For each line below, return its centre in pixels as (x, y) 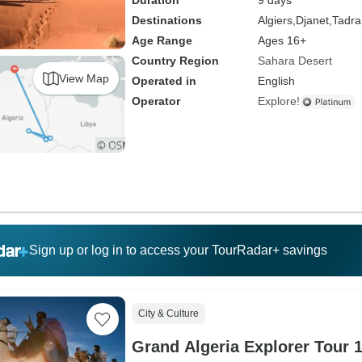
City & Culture (168, 314)
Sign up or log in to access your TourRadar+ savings (178, 250)
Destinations (166, 20)
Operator (156, 101)
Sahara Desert (295, 61)
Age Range (162, 40)
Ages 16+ (282, 40)
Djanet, (314, 20)
